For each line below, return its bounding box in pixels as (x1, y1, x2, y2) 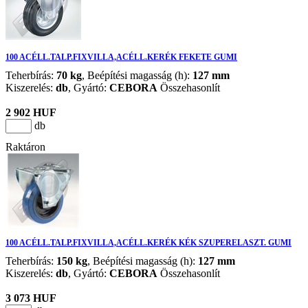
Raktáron (5, 140, 45, 153)
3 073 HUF (5, 292, 56, 305)
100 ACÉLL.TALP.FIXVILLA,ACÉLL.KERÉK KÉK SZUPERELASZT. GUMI (5, 238, 291, 248)
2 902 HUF (5, 106, 56, 118)
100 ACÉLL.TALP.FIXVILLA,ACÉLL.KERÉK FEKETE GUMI (5, 52, 237, 62)
